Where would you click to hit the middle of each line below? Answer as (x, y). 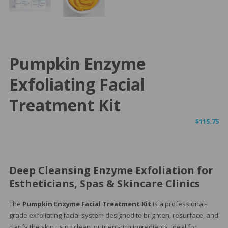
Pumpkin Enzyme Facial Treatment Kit (87, 204)
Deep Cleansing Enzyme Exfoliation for (111, 170)
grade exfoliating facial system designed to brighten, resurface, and (113, 216)
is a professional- (179, 204)
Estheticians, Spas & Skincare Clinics (104, 184)
